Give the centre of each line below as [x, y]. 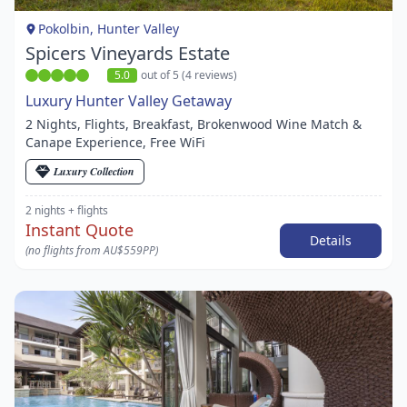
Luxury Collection [94, 171]
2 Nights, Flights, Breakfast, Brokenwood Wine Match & [194, 124]
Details [331, 240]
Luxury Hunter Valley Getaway [129, 100]
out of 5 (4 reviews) [189, 74]
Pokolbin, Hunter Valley [109, 28]
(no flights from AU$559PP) [92, 250]
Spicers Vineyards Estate [128, 53]
